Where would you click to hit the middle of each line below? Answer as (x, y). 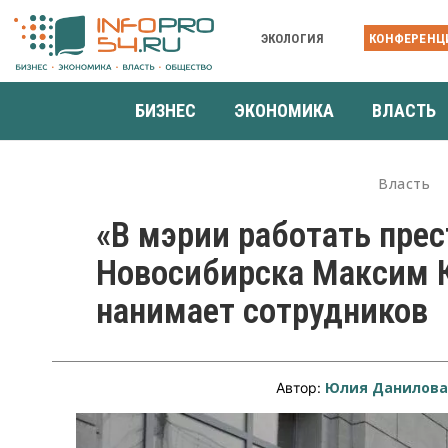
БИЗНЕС (165, 110)
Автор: (301, 387)
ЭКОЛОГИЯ (292, 38)
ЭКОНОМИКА (284, 110)
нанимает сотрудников (262, 311)
